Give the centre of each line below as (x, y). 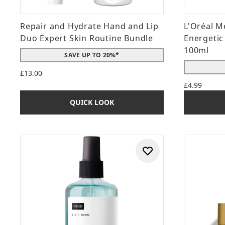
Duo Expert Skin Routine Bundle (87, 38)
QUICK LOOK (92, 102)
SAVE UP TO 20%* (92, 55)
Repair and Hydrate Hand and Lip (89, 26)
